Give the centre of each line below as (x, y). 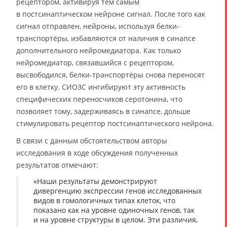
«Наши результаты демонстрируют (95, 181)
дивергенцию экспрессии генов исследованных (118, 191)
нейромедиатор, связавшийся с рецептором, (95, 63)
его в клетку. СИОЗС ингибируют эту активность (101, 87)
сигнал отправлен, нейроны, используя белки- (98, 26)
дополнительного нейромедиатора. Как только (99, 50)
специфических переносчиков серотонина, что (99, 99)
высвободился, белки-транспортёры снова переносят (110, 75)
